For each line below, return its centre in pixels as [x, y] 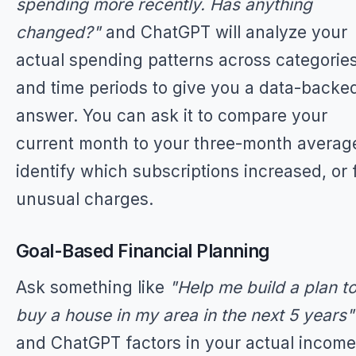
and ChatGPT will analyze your [224, 32]
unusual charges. [85, 199]
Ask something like [93, 287]
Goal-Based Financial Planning [143, 251]
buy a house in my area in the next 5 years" [185, 315]
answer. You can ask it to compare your [172, 116]
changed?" [58, 32]
